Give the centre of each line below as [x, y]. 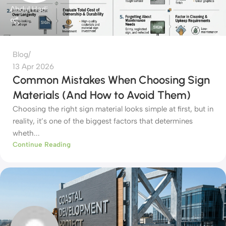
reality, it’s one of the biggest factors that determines [103, 121]
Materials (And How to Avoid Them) [102, 95]
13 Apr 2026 [33, 67]
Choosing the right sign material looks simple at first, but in [113, 109]
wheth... [26, 133]
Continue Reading [42, 145]
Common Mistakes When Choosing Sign [111, 80]
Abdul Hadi [29, 9]
